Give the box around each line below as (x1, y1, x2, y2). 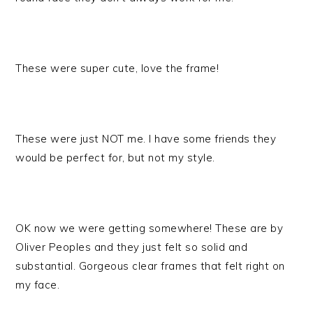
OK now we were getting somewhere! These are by (15, 221, 284, 235)
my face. (15, 278, 60, 291)
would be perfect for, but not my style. (15, 151, 215, 164)
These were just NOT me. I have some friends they (15, 132, 277, 145)
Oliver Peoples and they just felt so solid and (15, 240, 248, 254)
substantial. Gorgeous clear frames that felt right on (15, 259, 285, 272)
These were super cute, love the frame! (15, 61, 219, 75)
